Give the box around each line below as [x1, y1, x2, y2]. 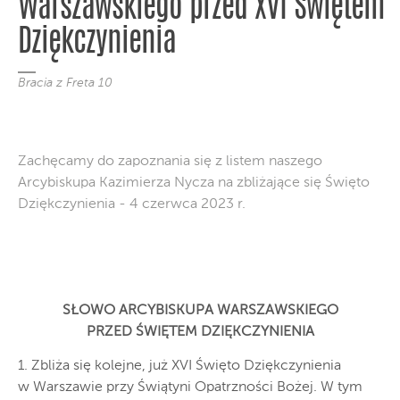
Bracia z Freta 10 [18, 77, 112, 90]
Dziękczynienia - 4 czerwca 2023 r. [18, 197, 246, 212]
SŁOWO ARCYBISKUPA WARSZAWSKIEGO [62, 304, 338, 319]
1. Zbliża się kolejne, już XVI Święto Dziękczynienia [18, 359, 341, 374]
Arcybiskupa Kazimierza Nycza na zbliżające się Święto [18, 176, 370, 191]
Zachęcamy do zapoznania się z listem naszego [18, 154, 322, 170]
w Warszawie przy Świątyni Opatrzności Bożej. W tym [18, 380, 362, 396]
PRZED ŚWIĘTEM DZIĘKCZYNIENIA [86, 325, 314, 340]
